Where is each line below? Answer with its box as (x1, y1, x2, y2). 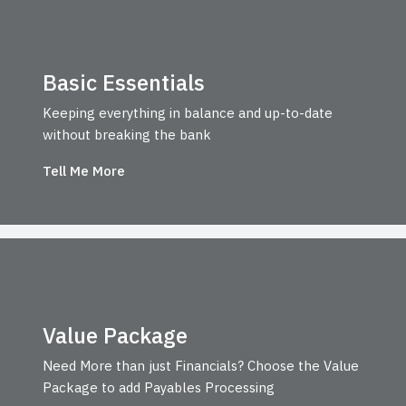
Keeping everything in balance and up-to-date (42, 103, 333, 121)
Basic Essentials (42, 67, 205, 97)
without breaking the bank (42, 125, 211, 143)
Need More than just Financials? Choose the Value (42, 357, 359, 375)
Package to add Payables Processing (42, 379, 275, 397)
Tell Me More (42, 161, 125, 179)
